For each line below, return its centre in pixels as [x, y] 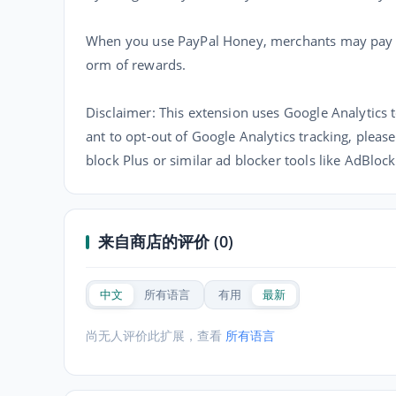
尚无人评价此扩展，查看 [156, 335]
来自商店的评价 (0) [166, 241]
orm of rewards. [136, 65]
